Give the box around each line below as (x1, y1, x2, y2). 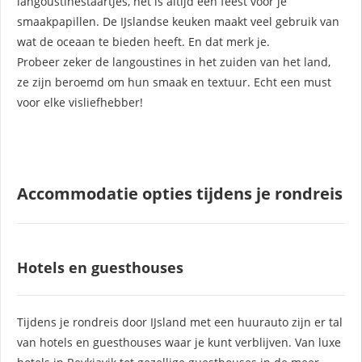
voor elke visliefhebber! (17, 94, 143, 110)
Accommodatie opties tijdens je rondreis (17, 182, 343, 204)
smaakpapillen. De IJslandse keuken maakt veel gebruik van (17, 13, 339, 29)
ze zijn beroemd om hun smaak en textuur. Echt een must (17, 74, 331, 90)
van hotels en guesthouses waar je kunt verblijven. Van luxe (17, 334, 341, 350)
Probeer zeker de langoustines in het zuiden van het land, (17, 53, 330, 69)
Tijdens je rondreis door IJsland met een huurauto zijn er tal (17, 314, 343, 330)
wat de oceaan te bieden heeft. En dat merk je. (17, 33, 270, 49)
